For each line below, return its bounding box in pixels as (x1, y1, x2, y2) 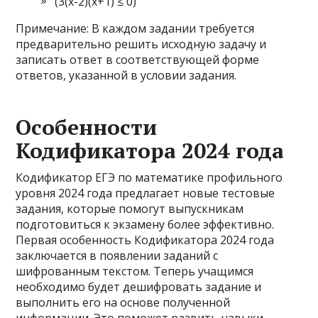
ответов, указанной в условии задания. (16, 67, 237, 83)
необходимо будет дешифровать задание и (16, 279, 262, 295)
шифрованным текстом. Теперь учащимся (16, 263, 254, 279)
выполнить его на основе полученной (16, 295, 231, 310)
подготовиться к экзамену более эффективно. (16, 216, 275, 232)
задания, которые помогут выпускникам (16, 201, 244, 216)
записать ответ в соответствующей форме (16, 52, 260, 67)
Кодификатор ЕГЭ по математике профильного (16, 170, 283, 185)
